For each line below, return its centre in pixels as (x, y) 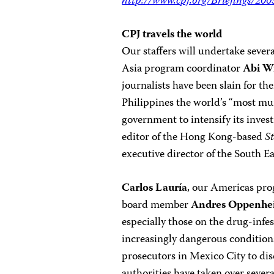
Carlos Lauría (155, 188)
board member (157, 206)
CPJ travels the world (172, 35)
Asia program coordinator (183, 69)
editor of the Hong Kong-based (194, 138)
